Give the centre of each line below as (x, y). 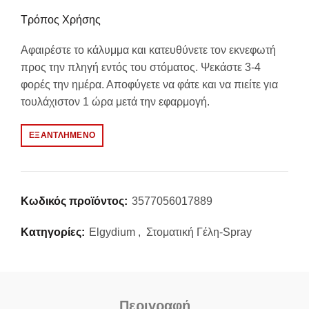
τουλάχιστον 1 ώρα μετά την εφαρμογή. (115, 102)
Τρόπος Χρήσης (61, 20)
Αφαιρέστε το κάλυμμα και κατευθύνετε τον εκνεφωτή (148, 50)
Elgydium (112, 232)
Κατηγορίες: (54, 232)
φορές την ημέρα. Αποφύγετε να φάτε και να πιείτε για (149, 84)
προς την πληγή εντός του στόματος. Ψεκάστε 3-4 (141, 67)
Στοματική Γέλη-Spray (199, 232)
